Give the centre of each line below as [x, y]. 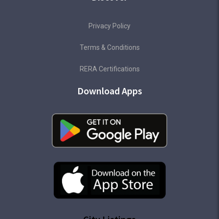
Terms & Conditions [109, 48]
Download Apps [109, 91]
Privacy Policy [109, 26]
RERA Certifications [109, 69]
